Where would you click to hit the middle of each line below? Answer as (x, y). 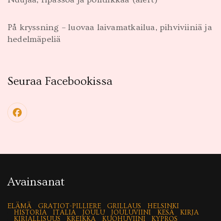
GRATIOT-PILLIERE (69, 206)
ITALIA (64, 213)
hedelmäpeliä (34, 39)
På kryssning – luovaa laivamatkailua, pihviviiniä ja (110, 28)
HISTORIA (30, 213)
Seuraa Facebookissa (60, 81)
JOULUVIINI (131, 213)
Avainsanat (36, 182)
